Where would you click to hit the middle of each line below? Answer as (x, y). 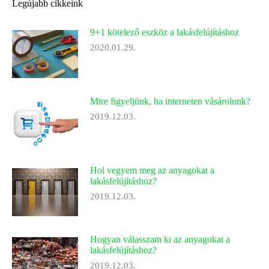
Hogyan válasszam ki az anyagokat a (160, 239)
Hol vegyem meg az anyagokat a (152, 170)
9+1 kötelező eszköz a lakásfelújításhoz (165, 32)
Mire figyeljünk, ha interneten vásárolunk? (170, 101)
